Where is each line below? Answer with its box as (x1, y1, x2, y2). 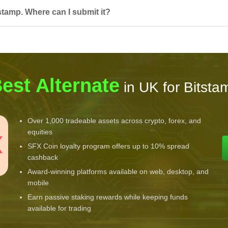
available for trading (27, 204, 92, 213)
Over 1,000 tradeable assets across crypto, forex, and (27, 117, 202, 125)
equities (27, 128, 53, 136)
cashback (27, 153, 59, 162)
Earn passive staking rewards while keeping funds (27, 193, 188, 202)
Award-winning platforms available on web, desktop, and (27, 167, 209, 176)
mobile (27, 179, 49, 187)
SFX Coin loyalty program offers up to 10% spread (27, 142, 190, 151)
